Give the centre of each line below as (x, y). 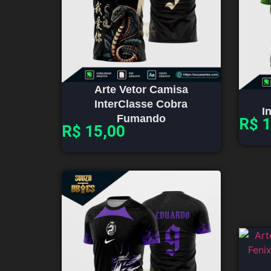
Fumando (141, 119)
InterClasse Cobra (141, 104)
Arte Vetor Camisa (141, 90)
